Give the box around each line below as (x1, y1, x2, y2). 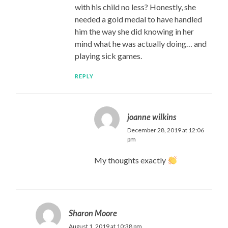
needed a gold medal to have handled (74, 14, 202, 24)
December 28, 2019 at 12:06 (127, 126, 205, 134)
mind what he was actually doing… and (74, 39, 207, 49)
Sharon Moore (68, 208, 117, 218)
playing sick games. (74, 51, 142, 61)
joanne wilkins (127, 112, 177, 122)
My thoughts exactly (94, 155, 168, 165)
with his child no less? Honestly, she (74, 2, 196, 12)
